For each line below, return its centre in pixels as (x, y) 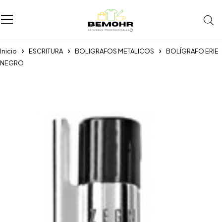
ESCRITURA (46, 51)
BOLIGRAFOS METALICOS (114, 51)
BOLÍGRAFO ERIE (192, 51)
